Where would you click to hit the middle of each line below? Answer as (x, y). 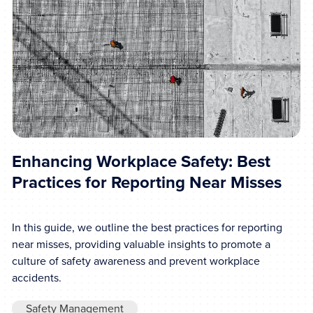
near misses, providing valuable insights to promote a (141, 245)
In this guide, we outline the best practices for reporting (147, 228)
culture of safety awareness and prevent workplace (136, 261)
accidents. (37, 278)
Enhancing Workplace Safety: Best (141, 162)
